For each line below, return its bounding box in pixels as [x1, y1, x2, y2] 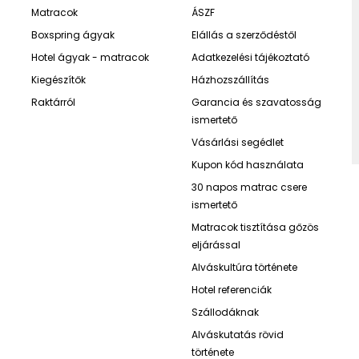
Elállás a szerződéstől [191, 28, 296, 42]
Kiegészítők [30, 73, 86, 87]
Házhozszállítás [191, 73, 269, 87]
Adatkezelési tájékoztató [191, 50, 309, 64]
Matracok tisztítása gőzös [191, 220, 319, 234]
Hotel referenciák [191, 283, 272, 296]
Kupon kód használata [191, 158, 304, 171]
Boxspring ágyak [30, 28, 115, 42]
